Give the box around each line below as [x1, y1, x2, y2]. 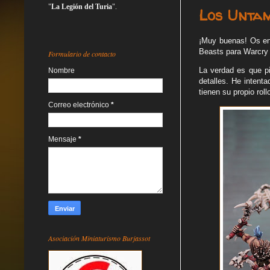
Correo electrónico [48, 100, 111, 109]
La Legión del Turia [51, 2, 112, 11]
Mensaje [48, 134, 78, 143]
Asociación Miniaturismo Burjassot [48, 233, 150, 243]
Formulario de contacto [48, 48, 116, 58]
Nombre [48, 66, 75, 75]
